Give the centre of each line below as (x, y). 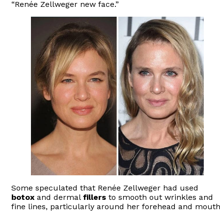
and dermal (59, 197)
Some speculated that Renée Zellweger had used (105, 188)
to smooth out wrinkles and (160, 197)
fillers (95, 197)
